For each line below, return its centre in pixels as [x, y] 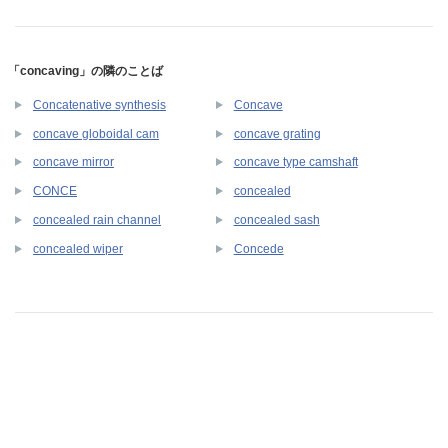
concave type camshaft [295, 162]
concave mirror [73, 162]
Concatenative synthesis [99, 104]
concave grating [277, 133]
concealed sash [276, 220]
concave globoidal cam [96, 133]
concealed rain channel [97, 220]
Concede [258, 248]
